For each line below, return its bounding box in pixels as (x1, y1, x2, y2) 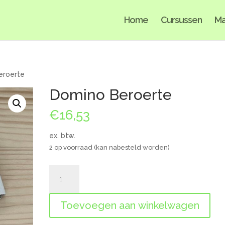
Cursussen (161, 15, 202, 25)
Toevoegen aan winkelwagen (60, 199, 200, 211)
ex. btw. (49, 132, 76, 140)
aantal (49, 189, 70, 197)
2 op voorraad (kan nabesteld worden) (49, 144, 170, 151)
